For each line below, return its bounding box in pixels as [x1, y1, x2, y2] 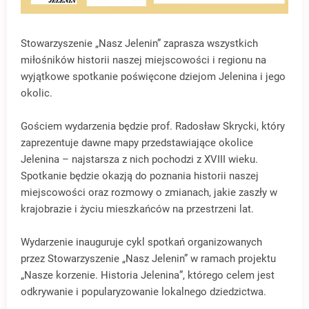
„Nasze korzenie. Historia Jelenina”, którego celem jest [21, 269, 275, 282]
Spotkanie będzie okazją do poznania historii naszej [21, 170, 259, 183]
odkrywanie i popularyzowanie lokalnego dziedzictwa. [21, 286, 266, 299]
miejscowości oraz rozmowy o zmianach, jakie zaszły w [21, 186, 277, 199]
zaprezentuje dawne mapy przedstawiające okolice [21, 137, 253, 150]
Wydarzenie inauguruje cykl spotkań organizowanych [21, 236, 262, 249]
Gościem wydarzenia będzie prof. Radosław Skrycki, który [21, 120, 285, 133]
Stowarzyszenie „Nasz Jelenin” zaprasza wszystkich [21, 37, 258, 50]
